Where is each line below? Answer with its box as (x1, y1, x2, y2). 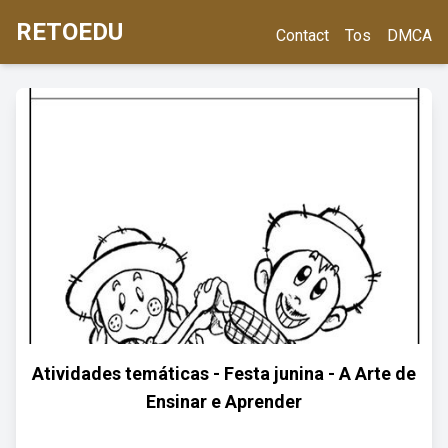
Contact (276, 26, 329, 45)
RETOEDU (16, 18, 123, 46)
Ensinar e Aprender (146, 391, 302, 412)
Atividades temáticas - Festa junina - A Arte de (32, 363, 416, 384)
